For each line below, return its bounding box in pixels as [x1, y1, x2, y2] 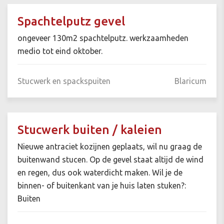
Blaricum [174, 76, 206, 86]
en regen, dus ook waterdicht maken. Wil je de [17, 168, 182, 177]
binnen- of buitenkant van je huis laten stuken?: [17, 181, 186, 190]
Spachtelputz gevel [17, 14, 125, 28]
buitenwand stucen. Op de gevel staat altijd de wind [17, 155, 203, 164]
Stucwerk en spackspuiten [17, 76, 110, 86]
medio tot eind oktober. [17, 46, 102, 56]
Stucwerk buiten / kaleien [17, 123, 162, 137]
